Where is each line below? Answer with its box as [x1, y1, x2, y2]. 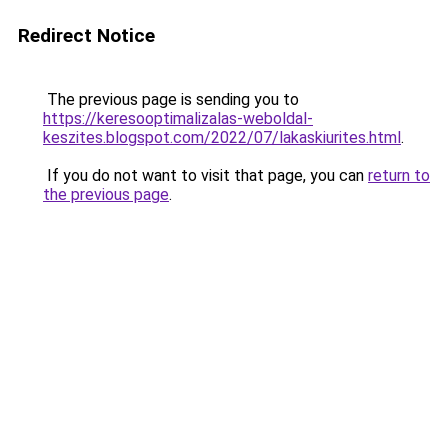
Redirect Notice [18, 24, 155, 47]
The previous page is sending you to [43, 90, 299, 109]
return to [368, 166, 430, 185]
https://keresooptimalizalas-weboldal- [43, 109, 313, 128]
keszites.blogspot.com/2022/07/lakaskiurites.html [43, 128, 401, 147]
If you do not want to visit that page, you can [43, 166, 368, 185]
